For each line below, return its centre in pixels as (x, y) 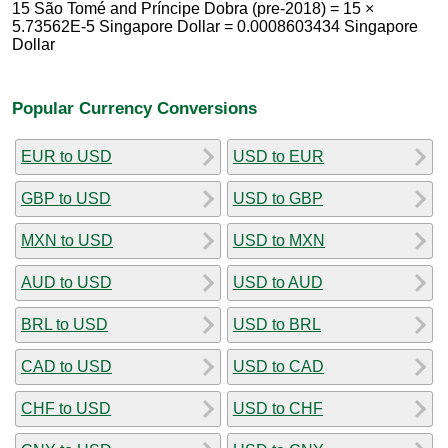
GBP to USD (66, 198)
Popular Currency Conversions (134, 107)
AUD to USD (66, 282)
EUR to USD (66, 156)
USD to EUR (278, 156)
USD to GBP (278, 198)
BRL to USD (64, 324)
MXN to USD (67, 240)
